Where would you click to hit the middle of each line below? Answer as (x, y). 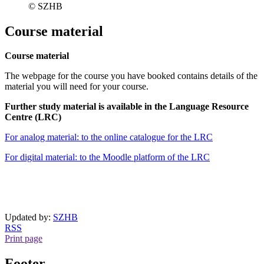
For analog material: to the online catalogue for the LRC (109, 137)
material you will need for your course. (77, 87)
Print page (24, 239)
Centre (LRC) (33, 117)
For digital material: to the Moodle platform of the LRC (107, 157)
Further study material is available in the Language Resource (127, 107)
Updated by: (29, 217)
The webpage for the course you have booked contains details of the (131, 76)
